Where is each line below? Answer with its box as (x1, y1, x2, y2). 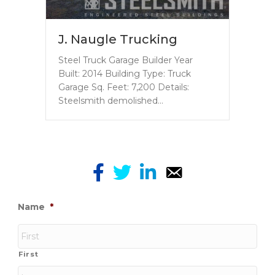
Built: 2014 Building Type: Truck (58, 68, 191, 79)
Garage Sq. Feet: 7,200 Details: (58, 81, 189, 93)
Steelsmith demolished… (58, 95, 163, 106)
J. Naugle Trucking (58, 31, 177, 47)
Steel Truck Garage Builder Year (58, 54, 193, 66)
